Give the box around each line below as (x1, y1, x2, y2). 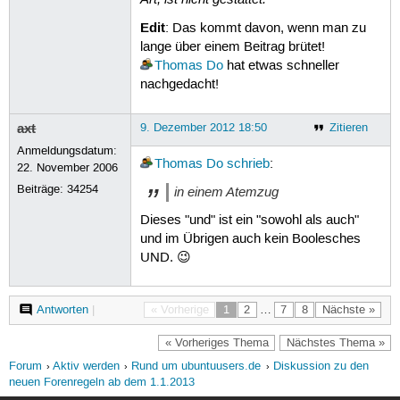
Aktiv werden (52, 359, 120, 373)
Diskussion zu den (272, 359, 369, 373)
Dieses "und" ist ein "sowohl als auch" (139, 212, 359, 229)
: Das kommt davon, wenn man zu (164, 21, 366, 37)
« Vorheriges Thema (164, 336, 269, 351)
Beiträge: (17, 181, 68, 196)
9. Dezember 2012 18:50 (139, 120, 267, 135)
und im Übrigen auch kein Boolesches (139, 230, 361, 247)
